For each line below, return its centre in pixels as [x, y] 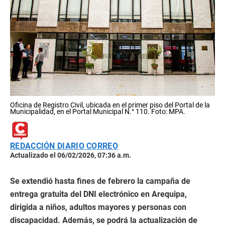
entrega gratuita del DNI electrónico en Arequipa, [98, 194]
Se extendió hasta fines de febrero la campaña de [100, 181]
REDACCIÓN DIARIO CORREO [64, 146]
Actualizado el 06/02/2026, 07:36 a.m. [71, 155]
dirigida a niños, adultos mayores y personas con [98, 207]
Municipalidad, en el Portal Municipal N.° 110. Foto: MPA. [98, 111]
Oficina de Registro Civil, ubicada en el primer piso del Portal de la [110, 105]
